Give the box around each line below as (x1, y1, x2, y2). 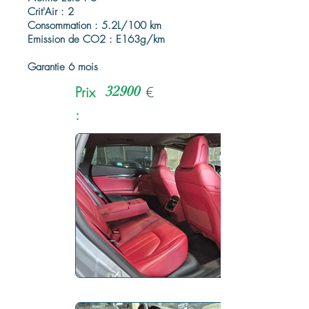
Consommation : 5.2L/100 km (28, 19, 161, 32)
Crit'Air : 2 (28, 5, 74, 19)
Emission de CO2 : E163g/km (28, 32, 165, 46)
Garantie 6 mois (28, 60, 98, 74)
